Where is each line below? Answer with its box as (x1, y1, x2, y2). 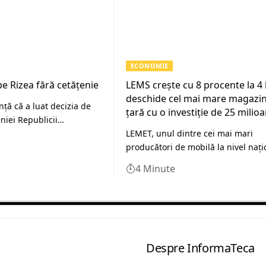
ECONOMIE (130, 61, 169, 71)
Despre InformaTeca (146, 240, 255, 256)
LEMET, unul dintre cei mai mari (126, 127, 253, 139)
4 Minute (135, 161, 175, 175)
